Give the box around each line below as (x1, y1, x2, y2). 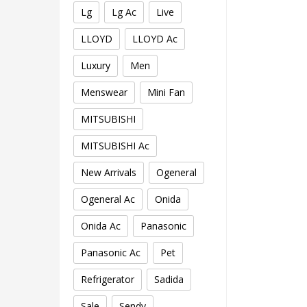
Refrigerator (81, 273, 134, 286)
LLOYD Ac (132, 32, 177, 46)
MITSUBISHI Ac (81, 139, 149, 153)
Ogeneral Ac (81, 193, 135, 206)
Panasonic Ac (81, 246, 140, 260)
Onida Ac (81, 219, 121, 233)
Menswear (81, 86, 127, 99)
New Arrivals (81, 166, 136, 180)
